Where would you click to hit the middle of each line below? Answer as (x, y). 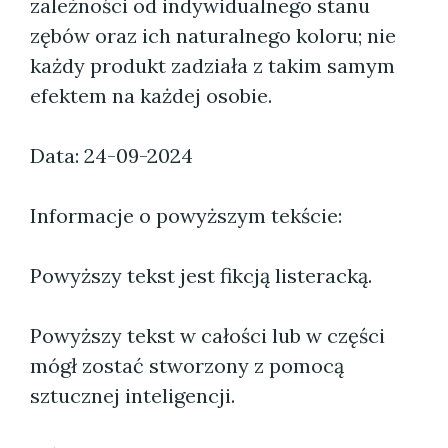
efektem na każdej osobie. (151, 95)
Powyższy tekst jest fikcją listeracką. (201, 275)
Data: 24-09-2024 (111, 155)
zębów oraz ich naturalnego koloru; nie (213, 35)
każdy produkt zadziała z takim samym (212, 65)
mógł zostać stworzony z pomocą (187, 365)
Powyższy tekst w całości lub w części (207, 335)
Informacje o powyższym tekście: (186, 215)
